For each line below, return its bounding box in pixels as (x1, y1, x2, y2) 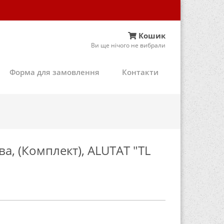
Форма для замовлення (9, 66, 99, 77)
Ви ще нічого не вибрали (91, 40, 165, 49)
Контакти (122, 66, 158, 77)
